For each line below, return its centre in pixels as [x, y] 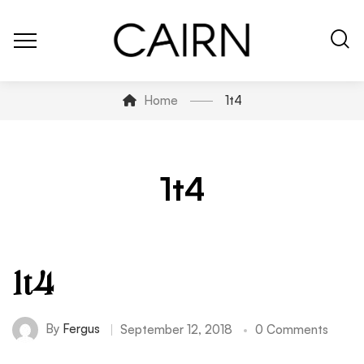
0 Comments [292, 329]
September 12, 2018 [176, 329]
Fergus [81, 328]
